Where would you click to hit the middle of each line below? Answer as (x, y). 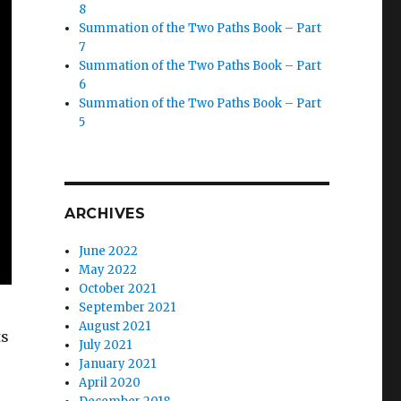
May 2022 (108, 270)
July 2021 (106, 346)
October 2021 (118, 289)
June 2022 (109, 252)
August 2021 (115, 327)
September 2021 (128, 308)
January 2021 (118, 364)
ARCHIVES (105, 214)
